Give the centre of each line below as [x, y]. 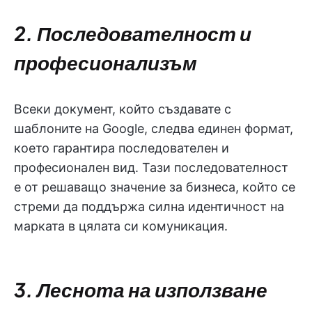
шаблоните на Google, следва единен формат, [154, 128]
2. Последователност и [133, 33]
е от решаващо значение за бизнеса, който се [155, 187]
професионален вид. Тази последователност [151, 167]
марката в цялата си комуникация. [121, 226]
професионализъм [106, 62]
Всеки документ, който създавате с [123, 109]
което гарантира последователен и [122, 148]
